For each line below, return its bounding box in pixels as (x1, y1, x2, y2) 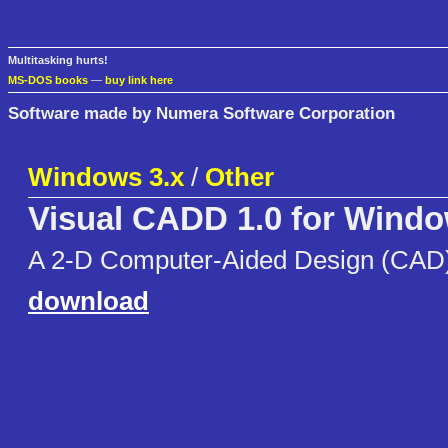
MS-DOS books (8, 74, 88, 87)
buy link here (105, 74, 173, 87)
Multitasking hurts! (8, 54, 108, 67)
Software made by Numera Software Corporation (8, 102, 395, 123)
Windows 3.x (28, 162, 184, 193)
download (28, 286, 149, 317)
